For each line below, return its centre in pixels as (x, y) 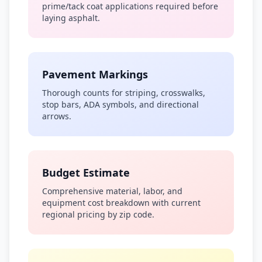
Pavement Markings (95, 74)
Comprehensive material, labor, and (112, 191)
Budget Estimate (86, 173)
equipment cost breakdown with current (121, 203)
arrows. (57, 116)
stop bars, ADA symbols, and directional (120, 104)
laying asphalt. (71, 18)
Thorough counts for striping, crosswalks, (124, 93)
